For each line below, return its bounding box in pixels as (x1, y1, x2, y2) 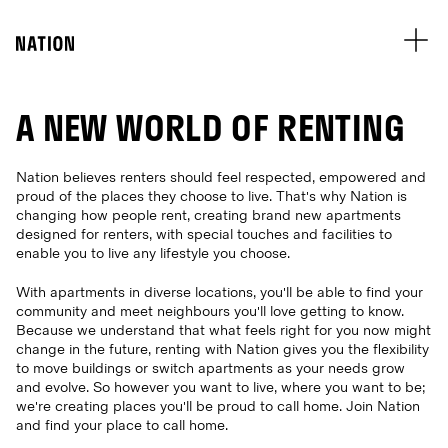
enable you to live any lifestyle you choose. (16, 244, 290, 263)
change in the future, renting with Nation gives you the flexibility (16, 340, 429, 359)
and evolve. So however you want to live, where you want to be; (16, 378, 425, 397)
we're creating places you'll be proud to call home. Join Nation (16, 397, 420, 416)
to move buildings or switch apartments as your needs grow (16, 359, 405, 378)
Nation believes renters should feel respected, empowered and (16, 168, 426, 187)
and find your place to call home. (16, 416, 228, 435)
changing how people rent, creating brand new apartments (16, 206, 401, 225)
